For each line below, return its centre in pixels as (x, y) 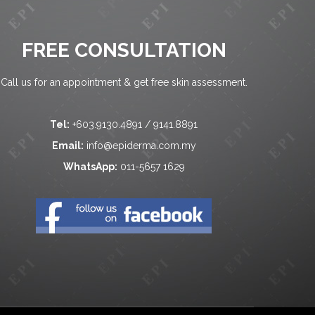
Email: (67, 146)
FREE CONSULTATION (124, 50)
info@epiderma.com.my (141, 146)
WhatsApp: (90, 167)
